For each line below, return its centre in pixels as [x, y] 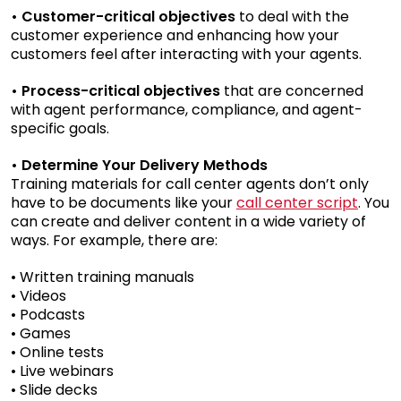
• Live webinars [62, 371]
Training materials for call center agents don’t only [190, 184]
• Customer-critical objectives [123, 17]
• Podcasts [48, 315]
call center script [297, 203]
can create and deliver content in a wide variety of [188, 222]
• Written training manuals [102, 277]
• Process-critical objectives [117, 91]
